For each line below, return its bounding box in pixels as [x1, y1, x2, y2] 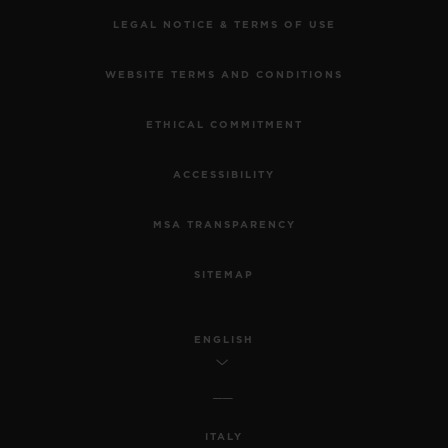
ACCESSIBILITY [173, 169, 275, 180]
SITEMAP [194, 269, 254, 280]
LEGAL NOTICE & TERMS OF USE [112, 19, 336, 30]
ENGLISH [193, 334, 254, 345]
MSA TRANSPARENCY [152, 219, 296, 230]
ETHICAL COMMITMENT [145, 119, 303, 130]
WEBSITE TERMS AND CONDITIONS [105, 69, 343, 80]
